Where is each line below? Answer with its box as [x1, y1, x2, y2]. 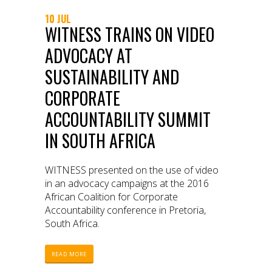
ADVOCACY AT [45, 43, 132, 69]
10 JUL [45, 12, 71, 27]
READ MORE [52, 250, 87, 259]
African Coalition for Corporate [45, 190, 178, 204]
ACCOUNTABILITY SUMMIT [45, 107, 211, 132]
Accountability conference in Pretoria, [45, 203, 206, 217]
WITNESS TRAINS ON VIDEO [45, 22, 214, 47]
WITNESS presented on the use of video [45, 163, 219, 177]
